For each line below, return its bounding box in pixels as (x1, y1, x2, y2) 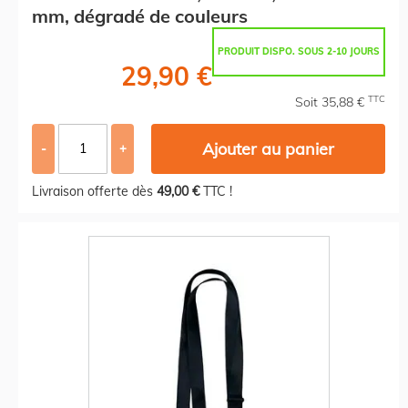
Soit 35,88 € (295, 93, 368, 110)
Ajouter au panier (202, 138, 335, 159)
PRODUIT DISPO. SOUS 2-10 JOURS (218, 45, 380, 57)
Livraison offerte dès (32, 182, 157, 199)
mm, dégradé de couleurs (32, 4, 248, 27)
